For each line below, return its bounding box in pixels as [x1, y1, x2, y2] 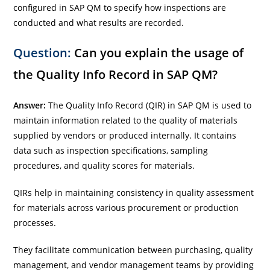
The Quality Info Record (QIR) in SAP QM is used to [48, 99, 252, 111]
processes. [13, 216, 57, 228]
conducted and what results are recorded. [13, 16, 184, 28]
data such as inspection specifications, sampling [13, 144, 209, 156]
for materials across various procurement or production [13, 201, 239, 213]
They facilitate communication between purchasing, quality [13, 243, 253, 256]
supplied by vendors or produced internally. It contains [13, 129, 237, 141]
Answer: [13, 99, 49, 111]
